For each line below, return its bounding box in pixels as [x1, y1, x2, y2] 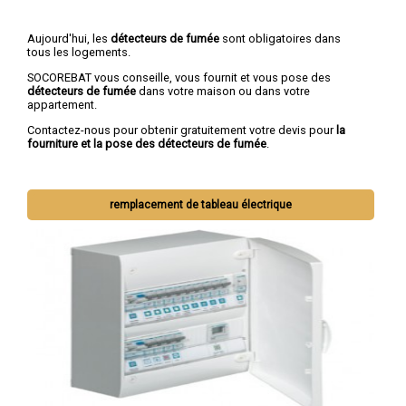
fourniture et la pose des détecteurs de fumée [27, 136, 266, 150]
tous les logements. [27, 45, 130, 60]
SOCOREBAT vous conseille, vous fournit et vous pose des [27, 71, 331, 85]
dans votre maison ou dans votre [136, 84, 310, 99]
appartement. [27, 98, 97, 112]
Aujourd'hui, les [27, 32, 111, 46]
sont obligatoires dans [219, 32, 341, 46]
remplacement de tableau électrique [110, 198, 293, 211]
